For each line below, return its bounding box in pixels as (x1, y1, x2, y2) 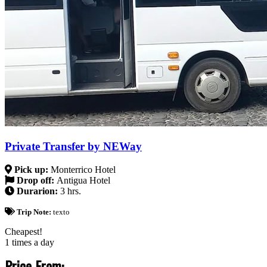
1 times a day (5, 237, 54, 247)
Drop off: (14, 175, 57, 185)
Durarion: (14, 185, 60, 196)
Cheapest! (5, 226, 42, 237)
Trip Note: (16, 207, 53, 216)
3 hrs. (60, 185, 81, 196)
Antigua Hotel (57, 175, 110, 185)
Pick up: (12, 164, 51, 175)
